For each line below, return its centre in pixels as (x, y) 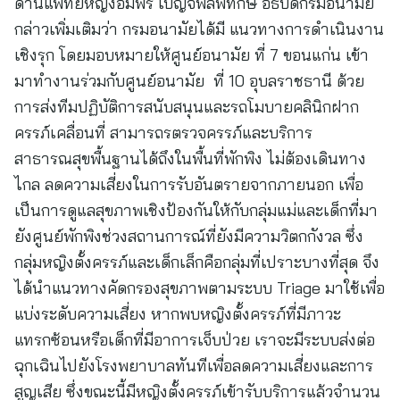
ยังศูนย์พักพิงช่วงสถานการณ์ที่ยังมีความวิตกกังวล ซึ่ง (189, 236)
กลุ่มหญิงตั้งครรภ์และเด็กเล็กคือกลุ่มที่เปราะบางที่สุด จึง (197, 262)
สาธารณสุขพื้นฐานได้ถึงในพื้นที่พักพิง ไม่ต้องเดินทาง (190, 158)
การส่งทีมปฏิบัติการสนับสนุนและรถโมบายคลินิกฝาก (187, 107)
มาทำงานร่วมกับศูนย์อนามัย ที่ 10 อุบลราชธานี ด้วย (189, 81)
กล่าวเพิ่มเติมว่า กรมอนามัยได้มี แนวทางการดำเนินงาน (199, 29)
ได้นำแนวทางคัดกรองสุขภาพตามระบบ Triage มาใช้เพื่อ (200, 288)
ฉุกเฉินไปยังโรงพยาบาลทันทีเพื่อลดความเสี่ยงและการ (194, 366)
